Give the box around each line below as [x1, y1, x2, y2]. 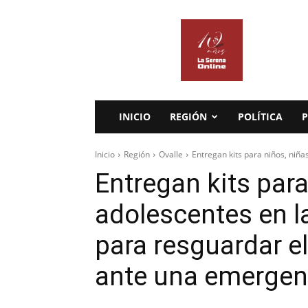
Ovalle [159, 148, 183, 160]
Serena [130, 34, 162, 47]
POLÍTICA [238, 110, 283, 123]
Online [130, 48, 161, 61]
